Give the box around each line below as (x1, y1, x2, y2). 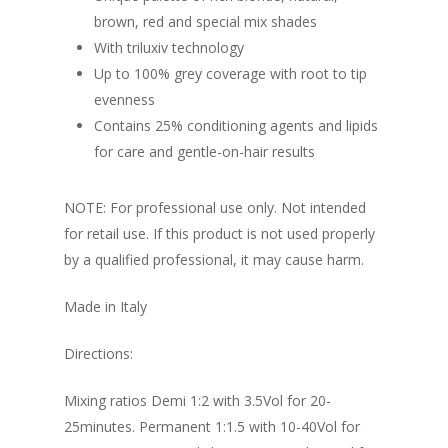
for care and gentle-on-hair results (94, 142, 315, 162)
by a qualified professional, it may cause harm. (64, 250, 364, 270)
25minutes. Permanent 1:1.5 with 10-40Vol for (64, 417, 360, 437)
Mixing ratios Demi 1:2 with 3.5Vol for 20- (64, 391, 331, 411)
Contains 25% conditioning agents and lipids (94, 116, 378, 136)
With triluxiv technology (94, 38, 244, 58)
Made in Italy (64, 297, 147, 317)
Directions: (64, 344, 133, 364)
